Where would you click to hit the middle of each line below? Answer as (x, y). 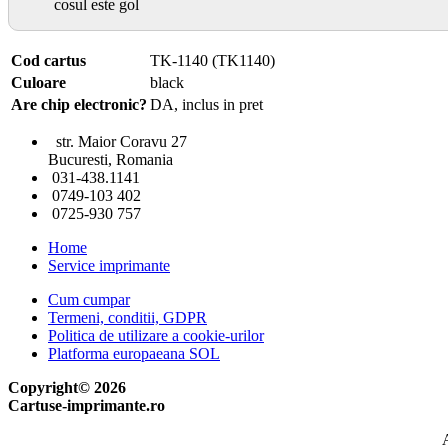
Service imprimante (109, 266)
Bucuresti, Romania (110, 160)
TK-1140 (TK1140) (212, 61)
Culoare (38, 83)
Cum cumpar (89, 300)
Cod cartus (48, 61)
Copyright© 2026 (67, 388)
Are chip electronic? (79, 105)
